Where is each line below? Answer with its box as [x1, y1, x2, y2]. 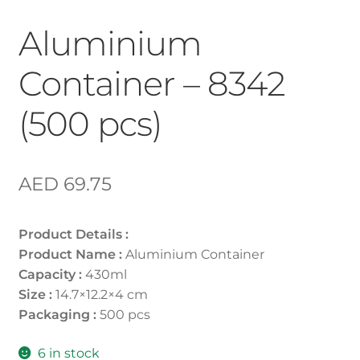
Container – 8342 [18, 63, 285, 105]
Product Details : [18, 227, 129, 243]
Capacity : [18, 267, 85, 283]
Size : [18, 287, 52, 303]
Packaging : [18, 307, 96, 323]
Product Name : [18, 247, 122, 263]
